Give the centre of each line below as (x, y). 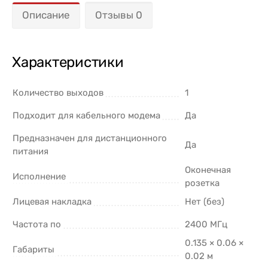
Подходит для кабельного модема (86, 115)
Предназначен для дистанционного (90, 138)
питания (31, 151)
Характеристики (68, 62)
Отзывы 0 (119, 15)
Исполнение (39, 176)
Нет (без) (205, 201)
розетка (202, 183)
